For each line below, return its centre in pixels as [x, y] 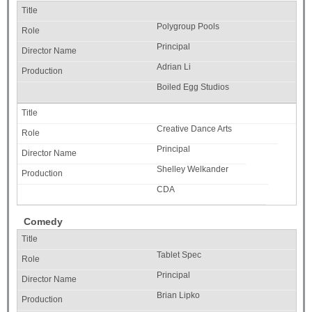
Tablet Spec [179, 255]
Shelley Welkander [193, 170]
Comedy [43, 222]
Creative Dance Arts [194, 129]
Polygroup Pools [188, 27]
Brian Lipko [178, 296]
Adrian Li [174, 67]
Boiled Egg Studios [193, 87]
